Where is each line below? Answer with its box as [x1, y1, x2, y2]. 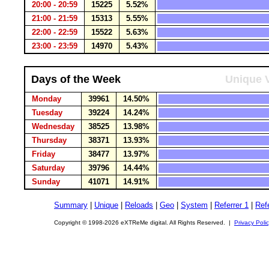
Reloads [125, 201, 153, 210]
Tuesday [27, 108, 67, 117]
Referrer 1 [214, 201, 249, 210]
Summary [54, 201, 88, 210]
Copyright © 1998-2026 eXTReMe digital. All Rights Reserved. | [54, 219, 234, 226]
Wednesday [27, 122, 79, 131]
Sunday [27, 177, 65, 186]
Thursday [27, 136, 71, 145]
